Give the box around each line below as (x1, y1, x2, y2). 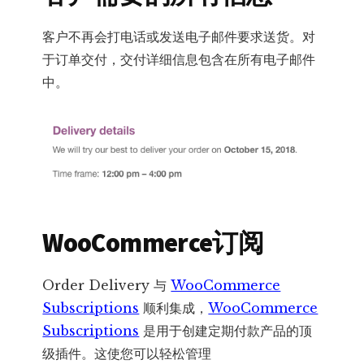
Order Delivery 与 (42, 276, 171, 293)
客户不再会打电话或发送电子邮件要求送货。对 (42, 28, 316, 45)
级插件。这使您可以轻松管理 (42, 344, 212, 362)
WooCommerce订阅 (42, 226, 264, 259)
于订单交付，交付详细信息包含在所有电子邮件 (42, 51, 316, 68)
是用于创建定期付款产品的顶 (139, 322, 313, 339)
